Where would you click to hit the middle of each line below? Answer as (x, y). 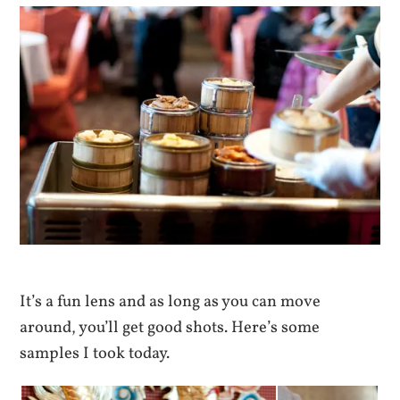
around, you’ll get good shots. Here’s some (170, 328)
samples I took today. (95, 354)
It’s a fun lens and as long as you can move (171, 302)
